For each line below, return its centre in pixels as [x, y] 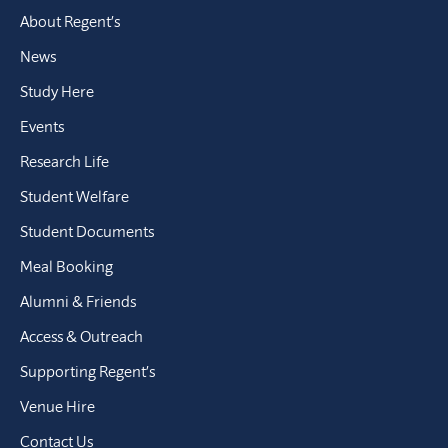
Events [42, 126]
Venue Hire [57, 406]
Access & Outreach [81, 336]
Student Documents [87, 231]
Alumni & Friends [78, 301]
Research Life [64, 161]
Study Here [57, 91]
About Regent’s [70, 21]
